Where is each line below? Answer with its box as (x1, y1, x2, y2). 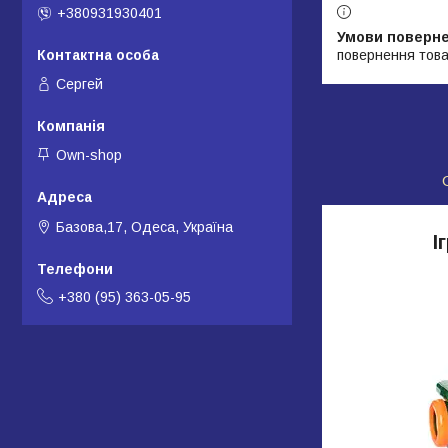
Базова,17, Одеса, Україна (56, 218, 233, 235)
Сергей (56, 75, 103, 92)
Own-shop (56, 147, 122, 164)
